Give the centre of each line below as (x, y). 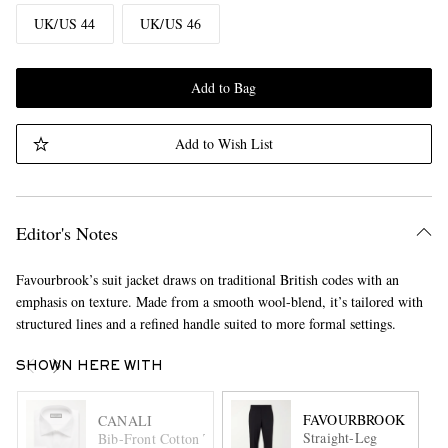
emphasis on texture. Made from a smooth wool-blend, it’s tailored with (219, 301)
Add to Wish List (223, 143)
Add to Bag (224, 87)
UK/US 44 (65, 23)
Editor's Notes (66, 233)
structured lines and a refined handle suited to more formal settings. (205, 323)
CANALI (125, 420)
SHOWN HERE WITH (89, 367)
